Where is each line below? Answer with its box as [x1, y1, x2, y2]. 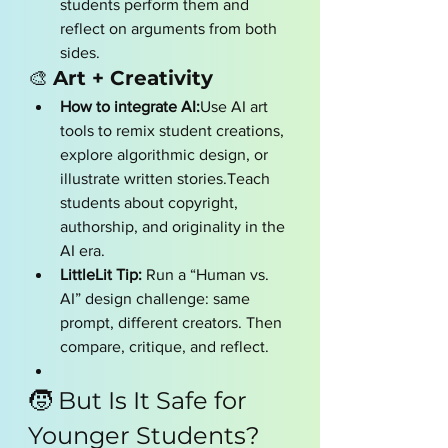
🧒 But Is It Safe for [28, 386, 253, 415]
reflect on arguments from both [60, 20, 281, 37]
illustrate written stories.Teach [60, 170, 274, 187]
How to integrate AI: [60, 98, 200, 115]
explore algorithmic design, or [60, 146, 272, 163]
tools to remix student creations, [60, 122, 288, 139]
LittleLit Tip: [60, 266, 142, 283]
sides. [60, 44, 100, 61]
